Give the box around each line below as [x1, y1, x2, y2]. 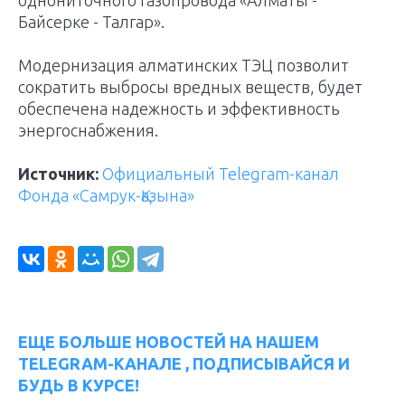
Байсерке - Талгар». [18, 13, 165, 32]
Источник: [18, 165, 99, 184]
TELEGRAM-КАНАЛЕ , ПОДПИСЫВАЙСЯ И [18, 354, 350, 373]
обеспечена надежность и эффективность [18, 99, 340, 118]
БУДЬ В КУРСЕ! [18, 376, 139, 395]
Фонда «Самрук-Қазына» [18, 186, 194, 205]
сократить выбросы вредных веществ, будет [18, 78, 363, 97]
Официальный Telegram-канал [102, 165, 339, 184]
